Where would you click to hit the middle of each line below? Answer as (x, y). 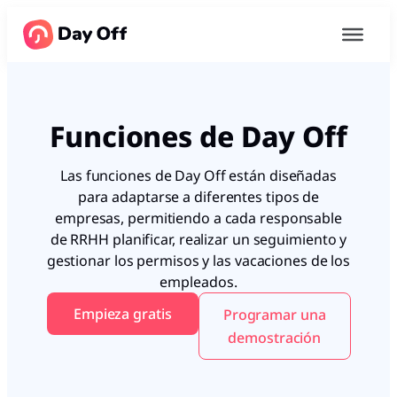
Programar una (274, 315)
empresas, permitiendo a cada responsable (198, 218)
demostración (275, 338)
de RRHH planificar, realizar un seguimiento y (198, 240)
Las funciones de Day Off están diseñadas (198, 176)
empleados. (198, 282)
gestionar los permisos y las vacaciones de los (198, 261)
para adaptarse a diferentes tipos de (198, 197)
